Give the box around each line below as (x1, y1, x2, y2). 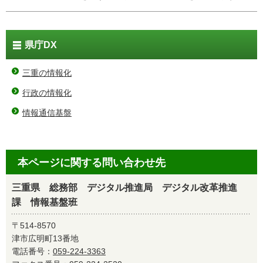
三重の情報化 (22, 68, 72, 77)
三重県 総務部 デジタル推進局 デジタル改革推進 (12, 183, 237, 193)
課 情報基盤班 (12, 197, 77, 207)
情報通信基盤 (22, 108, 72, 117)
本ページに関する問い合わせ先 (18, 157, 166, 168)
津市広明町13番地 (12, 234, 79, 243)
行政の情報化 (22, 88, 72, 97)
